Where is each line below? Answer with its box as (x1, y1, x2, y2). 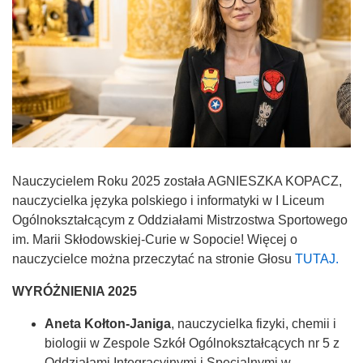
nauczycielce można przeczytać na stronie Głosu (12, 251, 295, 266)
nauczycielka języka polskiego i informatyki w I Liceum (12, 193, 324, 207)
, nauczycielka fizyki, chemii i (171, 316, 336, 331)
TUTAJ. (295, 251, 339, 266)
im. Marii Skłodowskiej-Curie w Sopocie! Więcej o (12, 232, 297, 246)
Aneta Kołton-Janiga (45, 316, 171, 331)
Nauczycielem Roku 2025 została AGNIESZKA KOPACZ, (12, 173, 342, 188)
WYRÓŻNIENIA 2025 (12, 284, 137, 298)
